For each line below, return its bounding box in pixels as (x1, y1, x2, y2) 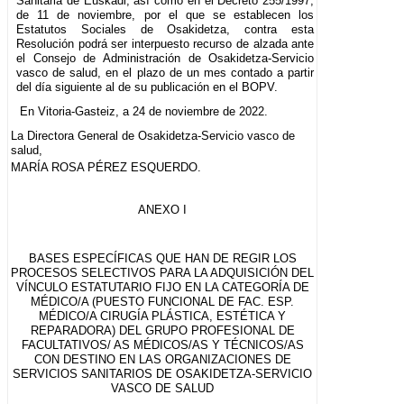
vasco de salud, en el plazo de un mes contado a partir (16, 66, 315, 80)
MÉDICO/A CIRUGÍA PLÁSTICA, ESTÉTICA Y (39, 309, 287, 324)
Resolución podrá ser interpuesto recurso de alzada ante (16, 37, 315, 51)
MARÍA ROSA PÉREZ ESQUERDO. (11, 161, 201, 175)
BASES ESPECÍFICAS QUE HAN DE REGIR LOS (28, 252, 297, 266)
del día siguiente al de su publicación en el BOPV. (16, 80, 278, 95)
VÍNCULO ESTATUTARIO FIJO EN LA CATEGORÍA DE (15, 280, 309, 295)
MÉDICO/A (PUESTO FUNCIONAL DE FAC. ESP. (31, 295, 295, 309)
